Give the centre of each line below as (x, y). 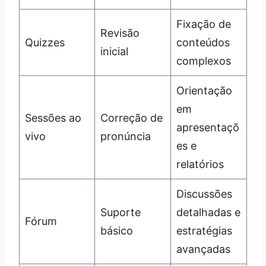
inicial (114, 52)
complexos (204, 61)
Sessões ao (53, 118)
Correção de (132, 118)
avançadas (203, 249)
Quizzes (45, 43)
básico (117, 231)
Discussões (204, 194)
